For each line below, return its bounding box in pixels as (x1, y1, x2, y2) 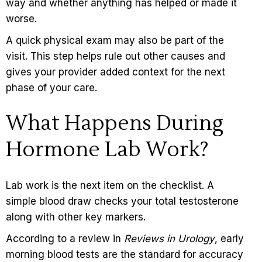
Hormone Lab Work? (6, 137, 209, 163)
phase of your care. (6, 82, 97, 94)
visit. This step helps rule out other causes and (6, 50, 225, 63)
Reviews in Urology (124, 233, 215, 245)
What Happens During (6, 111, 223, 137)
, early (215, 233, 244, 245)
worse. (6, 13, 40, 25)
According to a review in (6, 233, 124, 245)
